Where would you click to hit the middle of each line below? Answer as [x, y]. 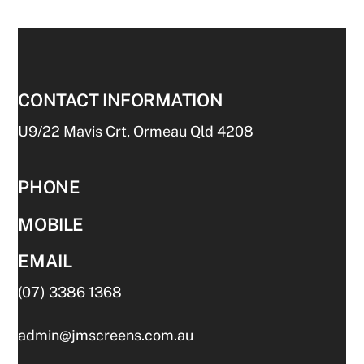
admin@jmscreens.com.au [106, 335]
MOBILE [51, 224]
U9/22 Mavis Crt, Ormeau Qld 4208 [136, 131]
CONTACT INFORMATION [121, 100]
